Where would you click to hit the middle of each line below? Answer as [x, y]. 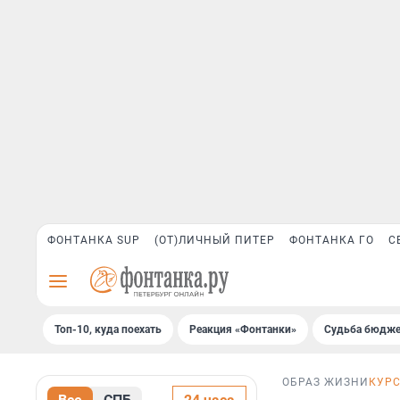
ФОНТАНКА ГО [332, 240]
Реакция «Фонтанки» [243, 329]
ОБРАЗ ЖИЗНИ [325, 383]
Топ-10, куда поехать [108, 329]
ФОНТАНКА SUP [94, 240]
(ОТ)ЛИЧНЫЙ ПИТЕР [215, 240]
